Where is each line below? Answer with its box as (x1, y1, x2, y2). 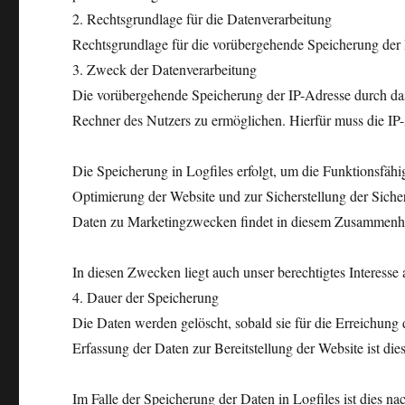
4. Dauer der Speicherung (72, 287, 220, 306)
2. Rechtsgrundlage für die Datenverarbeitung (72, 9, 333, 28)
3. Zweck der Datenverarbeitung (72, 60, 258, 79)
